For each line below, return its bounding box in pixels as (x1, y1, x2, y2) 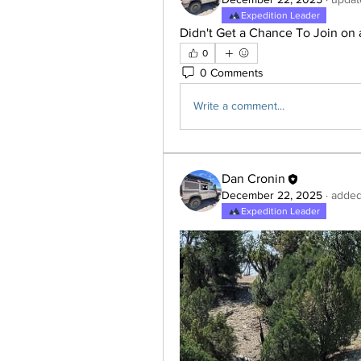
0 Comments (200, 66, 263, 80)
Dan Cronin (222, 171, 285, 185)
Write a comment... (193, 99, 284, 113)
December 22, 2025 (222, 188, 322, 201)
